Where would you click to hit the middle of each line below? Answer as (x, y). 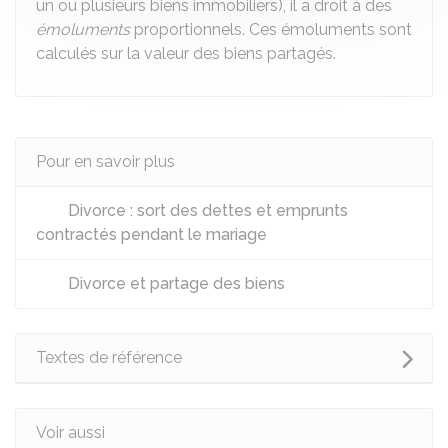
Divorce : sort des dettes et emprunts (206, 210)
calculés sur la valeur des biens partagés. (186, 53)
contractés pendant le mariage (151, 234)
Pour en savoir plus (105, 161)
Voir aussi (70, 432)
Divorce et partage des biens (174, 283)
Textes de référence (109, 357)
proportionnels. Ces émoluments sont (271, 29)
